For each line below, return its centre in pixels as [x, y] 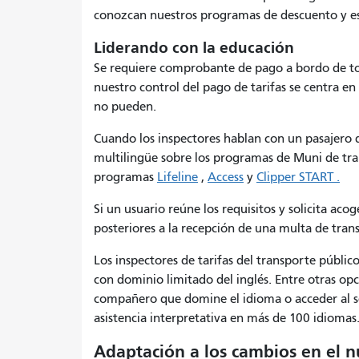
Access [226, 177]
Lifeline [177, 177]
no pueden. [125, 106]
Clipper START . [298, 177]
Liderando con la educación [196, 47]
